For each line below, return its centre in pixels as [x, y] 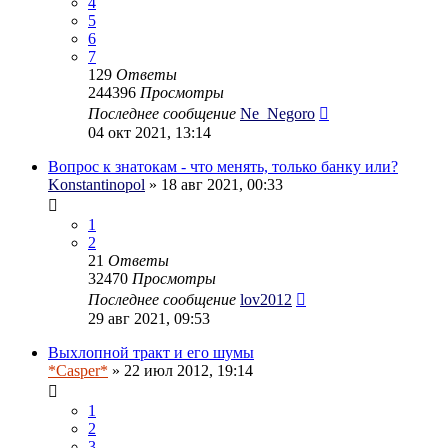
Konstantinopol [96, 184]
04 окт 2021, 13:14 [149, 132]
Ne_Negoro [277, 113]
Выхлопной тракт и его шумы [151, 352]
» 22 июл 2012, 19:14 [180, 370]
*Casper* [78, 370]
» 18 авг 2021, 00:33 [214, 184]
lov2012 [266, 299]
